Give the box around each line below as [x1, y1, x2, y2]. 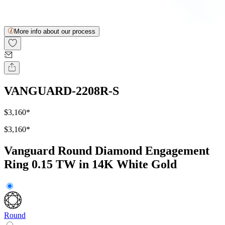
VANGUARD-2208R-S [4, 84, 119, 98]
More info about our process [14, 28, 95, 36]
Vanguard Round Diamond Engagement [4, 144, 209, 158]
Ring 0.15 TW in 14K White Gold [4, 158, 177, 171]
